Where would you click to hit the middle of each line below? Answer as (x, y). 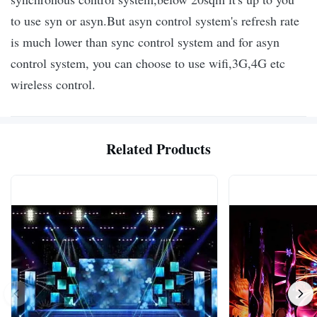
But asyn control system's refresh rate (203, 21)
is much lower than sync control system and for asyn (145, 42)
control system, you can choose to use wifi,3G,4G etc (148, 63)
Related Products (158, 149)
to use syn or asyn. (59, 21)
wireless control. (53, 85)
